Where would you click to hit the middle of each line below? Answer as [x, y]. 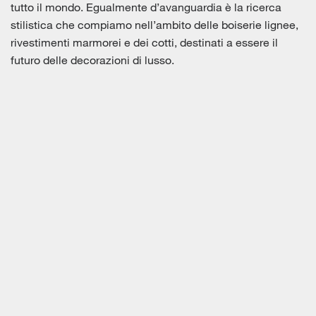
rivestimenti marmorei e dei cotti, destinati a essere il [144, 42]
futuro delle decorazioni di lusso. [92, 60]
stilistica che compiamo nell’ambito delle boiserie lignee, [154, 25]
